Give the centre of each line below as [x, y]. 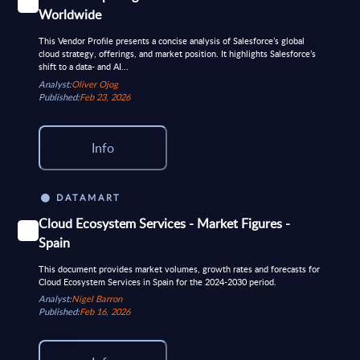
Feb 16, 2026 [104, 312]
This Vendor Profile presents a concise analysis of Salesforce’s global [171, 40]
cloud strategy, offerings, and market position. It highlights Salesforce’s [177, 53]
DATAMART [89, 198]
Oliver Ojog [94, 84]
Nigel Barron [96, 299]
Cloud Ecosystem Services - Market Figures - [164, 223]
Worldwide [70, 15]
